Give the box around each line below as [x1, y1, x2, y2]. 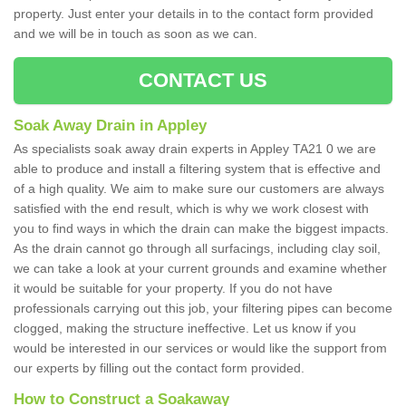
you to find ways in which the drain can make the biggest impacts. [14, 221, 389, 237]
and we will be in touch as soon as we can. [14, 26, 257, 42]
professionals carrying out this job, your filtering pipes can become [14, 301, 392, 316]
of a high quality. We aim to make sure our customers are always [14, 181, 384, 197]
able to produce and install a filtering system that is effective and [14, 161, 381, 177]
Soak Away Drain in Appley [14, 117, 207, 135]
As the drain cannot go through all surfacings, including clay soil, [14, 241, 381, 256]
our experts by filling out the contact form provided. [14, 361, 308, 376]
